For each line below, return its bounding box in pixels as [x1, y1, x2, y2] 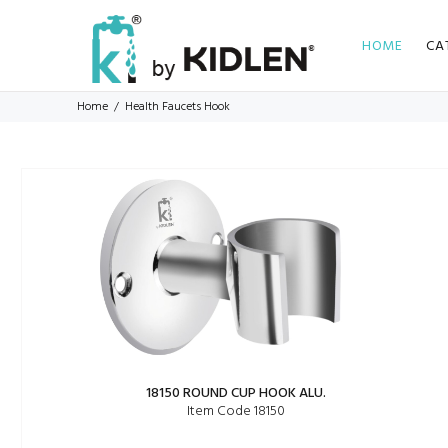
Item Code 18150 [187, 400, 286, 423]
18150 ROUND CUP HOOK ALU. [146, 382, 327, 405]
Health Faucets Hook [125, 97, 231, 117]
